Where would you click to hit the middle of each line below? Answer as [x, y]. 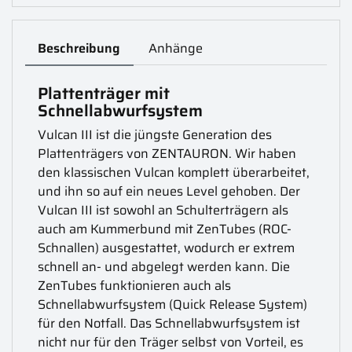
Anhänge [176, 49]
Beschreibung [79, 49]
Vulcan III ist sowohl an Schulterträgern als [163, 210]
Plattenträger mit [104, 93]
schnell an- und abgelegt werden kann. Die [164, 266]
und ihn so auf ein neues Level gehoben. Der [169, 191]
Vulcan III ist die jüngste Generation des [155, 134]
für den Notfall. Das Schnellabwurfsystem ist [169, 323]
